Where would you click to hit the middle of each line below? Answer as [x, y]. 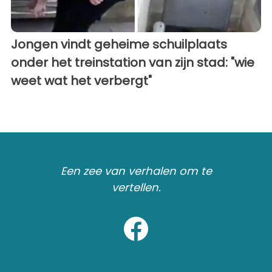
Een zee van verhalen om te [136, 171]
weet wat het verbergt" [81, 80]
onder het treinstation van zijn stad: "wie [133, 62]
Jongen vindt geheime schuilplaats [119, 44]
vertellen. [136, 187]
